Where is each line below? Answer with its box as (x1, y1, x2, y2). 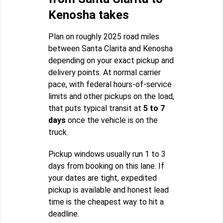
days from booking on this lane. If (48, 161, 164, 171)
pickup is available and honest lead (48, 185, 169, 195)
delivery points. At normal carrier (48, 67, 161, 77)
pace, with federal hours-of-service (48, 79, 172, 89)
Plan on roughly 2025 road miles (48, 31, 159, 41)
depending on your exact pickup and (48, 55, 174, 65)
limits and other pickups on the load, (48, 91, 174, 101)
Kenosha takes (48, 7, 129, 22)
